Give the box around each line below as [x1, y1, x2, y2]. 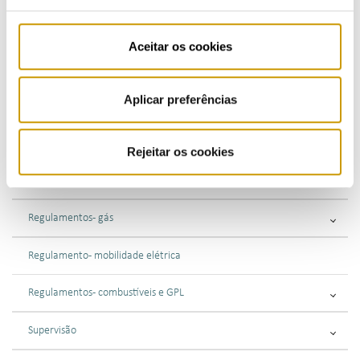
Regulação [28, 100, 75, 112]
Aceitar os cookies [128, 39, 232, 54]
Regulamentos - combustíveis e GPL [28, 287, 184, 299]
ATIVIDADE [28, 51, 114, 71]
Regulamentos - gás [28, 212, 113, 224]
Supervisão [28, 325, 76, 337]
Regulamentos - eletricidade [28, 174, 152, 186]
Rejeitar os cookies [126, 145, 234, 159]
